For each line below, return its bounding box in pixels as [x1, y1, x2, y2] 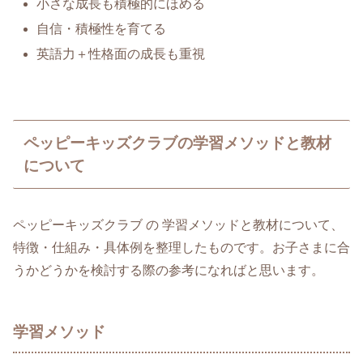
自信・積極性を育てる [36, 21, 167, 36]
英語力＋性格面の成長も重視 [36, 47, 206, 62]
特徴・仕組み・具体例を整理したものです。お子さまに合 [13, 241, 350, 255]
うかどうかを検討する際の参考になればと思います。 [13, 263, 324, 278]
